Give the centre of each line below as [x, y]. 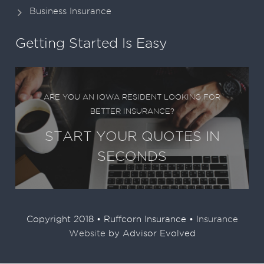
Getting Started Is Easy [91, 42]
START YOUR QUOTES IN [132, 136]
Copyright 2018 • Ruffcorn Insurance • [111, 219]
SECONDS [132, 156]
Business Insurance [70, 11]
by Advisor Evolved [150, 233]
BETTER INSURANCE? [132, 111]
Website [87, 233]
